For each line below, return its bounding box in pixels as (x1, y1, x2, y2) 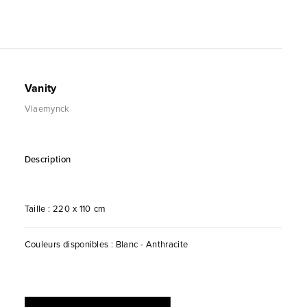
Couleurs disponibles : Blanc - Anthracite (24, 239, 188, 250)
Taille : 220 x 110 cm (24, 204, 106, 214)
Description (24, 154, 71, 165)
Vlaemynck (24, 103, 70, 114)
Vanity (24, 82, 57, 95)
